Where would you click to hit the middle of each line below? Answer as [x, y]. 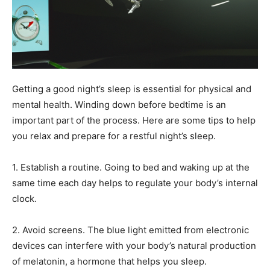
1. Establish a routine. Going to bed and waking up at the [131, 168]
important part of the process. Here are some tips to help [134, 121]
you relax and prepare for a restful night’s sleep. [114, 136]
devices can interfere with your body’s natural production [134, 246]
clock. [24, 199]
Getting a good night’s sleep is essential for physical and [132, 89]
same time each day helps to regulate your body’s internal [135, 183]
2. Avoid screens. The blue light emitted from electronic [130, 230]
